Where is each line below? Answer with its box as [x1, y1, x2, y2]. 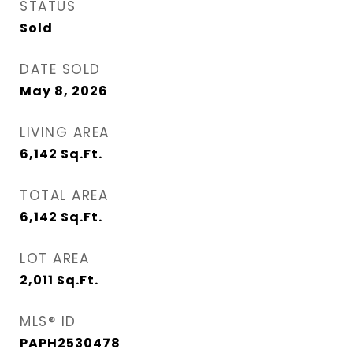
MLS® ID [20, 312, 76, 332]
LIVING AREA [20, 123, 110, 143]
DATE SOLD [20, 60, 101, 80]
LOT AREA [20, 249, 89, 269]
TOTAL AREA [20, 186, 108, 206]
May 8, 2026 [20, 82, 108, 101]
